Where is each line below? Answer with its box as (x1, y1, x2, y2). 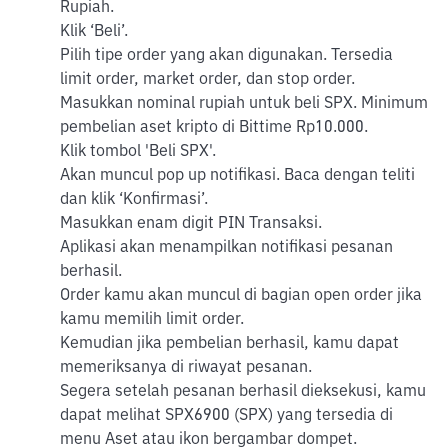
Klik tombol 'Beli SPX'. (60, 144, 216, 160)
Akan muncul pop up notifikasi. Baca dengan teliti (60, 168, 415, 184)
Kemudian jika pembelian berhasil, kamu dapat (60, 336, 399, 352)
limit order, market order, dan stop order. (60, 72, 355, 88)
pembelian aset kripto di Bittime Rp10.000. (60, 120, 368, 136)
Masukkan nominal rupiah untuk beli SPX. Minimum (60, 96, 428, 112)
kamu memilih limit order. (60, 312, 244, 328)
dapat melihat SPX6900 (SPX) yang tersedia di (60, 408, 393, 424)
